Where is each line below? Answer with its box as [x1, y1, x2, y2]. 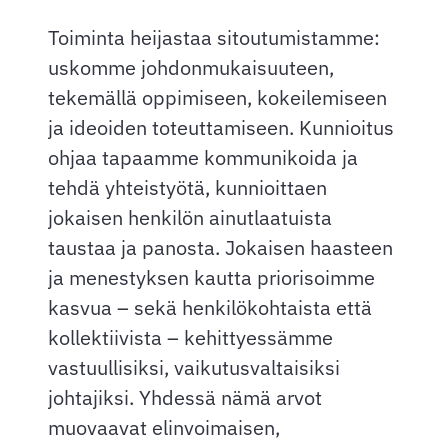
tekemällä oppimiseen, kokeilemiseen [48, 84, 387, 112]
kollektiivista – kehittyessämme [48, 324, 333, 352]
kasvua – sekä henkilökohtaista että [48, 294, 372, 322]
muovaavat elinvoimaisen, [48, 414, 280, 442]
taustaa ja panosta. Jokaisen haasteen [48, 234, 393, 262]
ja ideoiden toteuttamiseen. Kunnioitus [48, 114, 394, 142]
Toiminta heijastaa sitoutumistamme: [48, 24, 380, 52]
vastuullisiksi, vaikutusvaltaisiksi [48, 354, 340, 382]
